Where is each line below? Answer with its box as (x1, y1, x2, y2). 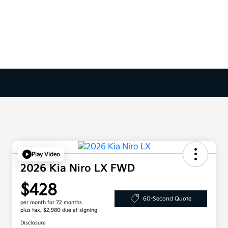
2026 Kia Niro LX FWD (20, 162, 135, 175)
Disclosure (20, 220, 46, 226)
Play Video (32, 151, 60, 158)
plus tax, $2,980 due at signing (20, 207, 97, 214)
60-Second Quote (142, 195, 191, 202)
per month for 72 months (20, 199, 82, 206)
